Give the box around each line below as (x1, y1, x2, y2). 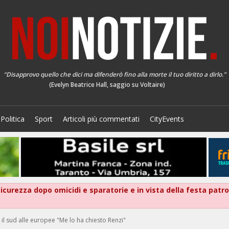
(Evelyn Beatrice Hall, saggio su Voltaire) (49, 80, 165, 89)
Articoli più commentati (63, 114, 140, 124)
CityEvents (150, 114, 184, 124)
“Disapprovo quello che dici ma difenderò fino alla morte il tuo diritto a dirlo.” (3, 70, 226, 79)
